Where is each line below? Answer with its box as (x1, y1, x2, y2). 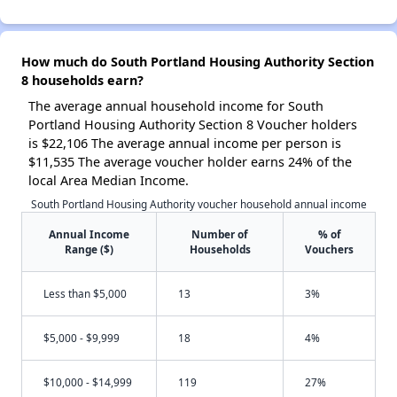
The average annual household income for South (28, 97, 323, 115)
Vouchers (305, 242, 354, 257)
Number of (191, 227, 248, 242)
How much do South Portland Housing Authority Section (21, 53, 374, 71)
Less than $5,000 (43, 286, 127, 301)
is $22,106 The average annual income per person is (28, 135, 341, 152)
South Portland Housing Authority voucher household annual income (30, 197, 367, 212)
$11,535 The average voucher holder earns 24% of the (28, 153, 352, 171)
